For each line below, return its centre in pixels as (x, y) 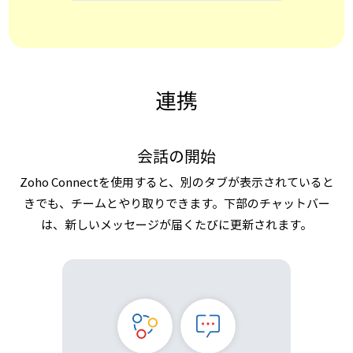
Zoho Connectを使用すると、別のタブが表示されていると (176, 182)
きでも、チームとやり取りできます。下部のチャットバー (176, 203)
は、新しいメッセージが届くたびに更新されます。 (176, 224)
